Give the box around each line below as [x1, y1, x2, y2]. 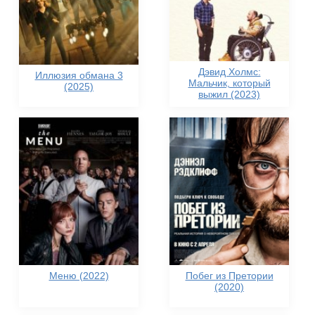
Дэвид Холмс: [198, 66, 261, 78]
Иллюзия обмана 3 [34, 70, 123, 82]
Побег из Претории [185, 270, 274, 282]
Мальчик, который [188, 77, 271, 89]
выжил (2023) [198, 89, 260, 101]
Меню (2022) [49, 270, 109, 282]
